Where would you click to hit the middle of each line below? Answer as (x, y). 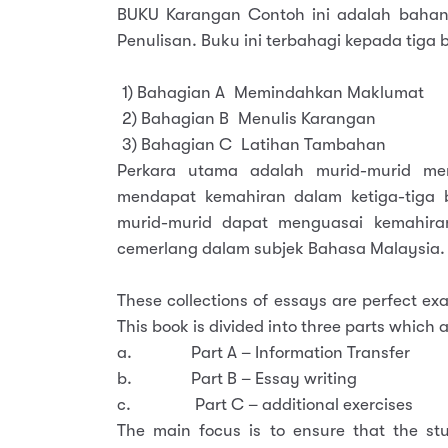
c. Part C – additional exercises (265, 404)
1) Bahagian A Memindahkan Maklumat (270, 92)
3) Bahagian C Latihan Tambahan (251, 144)
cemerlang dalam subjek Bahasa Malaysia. (281, 248)
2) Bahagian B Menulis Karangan (246, 118)
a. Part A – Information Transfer (263, 352)
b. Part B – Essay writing (237, 378)
